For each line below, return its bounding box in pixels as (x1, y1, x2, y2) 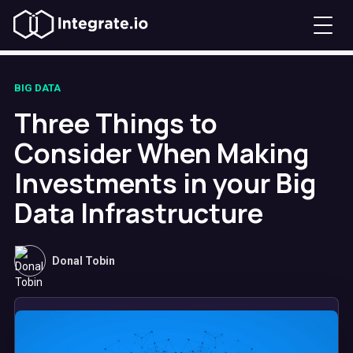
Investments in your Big (14, 165, 316, 201)
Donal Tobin (52, 255, 115, 267)
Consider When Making (14, 135, 309, 171)
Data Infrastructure (14, 195, 263, 231)
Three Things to (14, 105, 217, 141)
